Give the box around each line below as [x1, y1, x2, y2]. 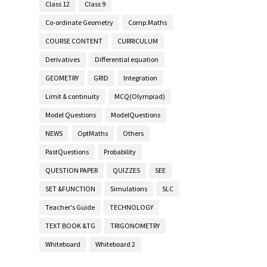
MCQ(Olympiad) [114, 91, 165, 101]
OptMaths [77, 128, 108, 138]
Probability [104, 147, 136, 156]
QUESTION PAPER [45, 165, 98, 175]
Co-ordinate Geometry [45, 17, 113, 27]
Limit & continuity [45, 91, 100, 101]
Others [123, 128, 144, 138]
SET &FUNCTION [45, 184, 95, 193]
